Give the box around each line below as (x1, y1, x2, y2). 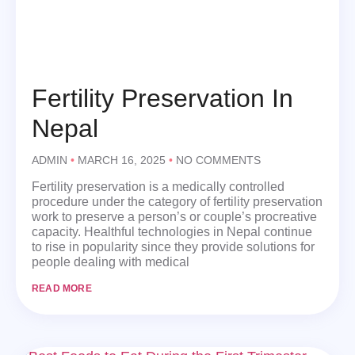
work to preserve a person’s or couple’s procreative (32, 209, 317, 223)
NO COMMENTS (173, 153, 261, 166)
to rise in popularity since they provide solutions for (32, 239, 315, 254)
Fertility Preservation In (32, 83, 293, 113)
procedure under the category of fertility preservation (32, 194, 323, 208)
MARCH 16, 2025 (74, 153, 169, 166)
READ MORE (32, 282, 92, 294)
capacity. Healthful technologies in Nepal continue (32, 224, 312, 239)
